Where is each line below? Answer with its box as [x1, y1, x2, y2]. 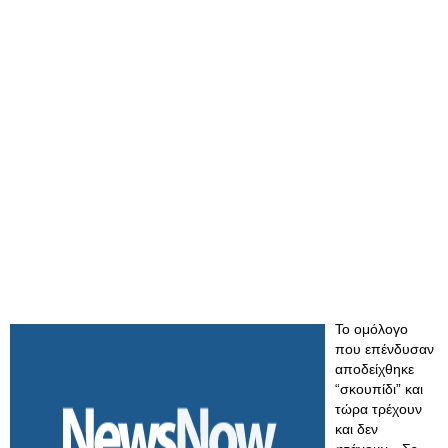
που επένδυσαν [335, 341, 434, 357]
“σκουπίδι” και [335, 381, 423, 397]
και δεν [335, 421, 378, 437]
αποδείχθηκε [335, 361, 414, 377]
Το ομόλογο [335, 321, 408, 337]
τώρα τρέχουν [335, 401, 422, 417]
